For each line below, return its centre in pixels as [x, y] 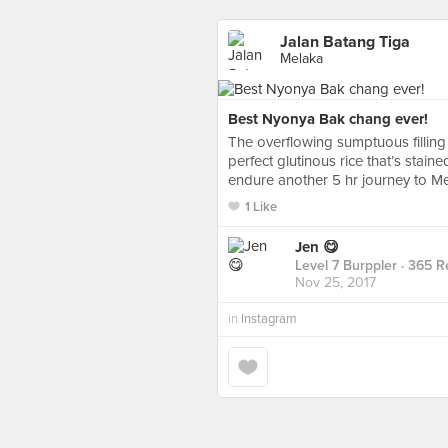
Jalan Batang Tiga [345, 42]
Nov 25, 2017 [335, 283]
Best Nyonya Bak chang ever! [328, 119]
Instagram [269, 319]
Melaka [301, 58]
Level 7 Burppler [346, 266]
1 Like [261, 207]
